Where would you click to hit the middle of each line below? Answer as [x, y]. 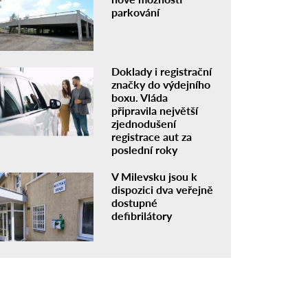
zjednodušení [144, 123]
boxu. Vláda [140, 97]
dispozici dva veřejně [163, 189]
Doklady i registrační [162, 71]
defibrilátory [142, 215]
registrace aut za [152, 136]
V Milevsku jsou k [155, 176]
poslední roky [145, 149]
